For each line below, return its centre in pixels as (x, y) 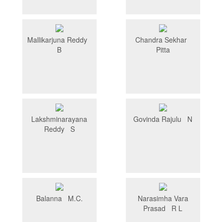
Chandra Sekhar (163, 40)
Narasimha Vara (163, 198)
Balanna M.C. (59, 198)
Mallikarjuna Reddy (59, 40)
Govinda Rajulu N (163, 119)
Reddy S (59, 129)
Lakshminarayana (59, 119)
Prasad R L (163, 208)
